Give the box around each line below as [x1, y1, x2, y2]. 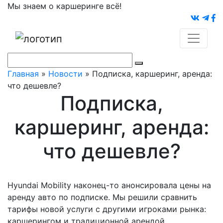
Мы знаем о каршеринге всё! [7, 1, 121, 11]
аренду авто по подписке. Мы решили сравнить [7, 192, 197, 202]
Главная [7, 68, 39, 79]
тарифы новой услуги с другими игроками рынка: [7, 204, 206, 214]
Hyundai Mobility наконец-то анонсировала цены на [7, 180, 211, 190]
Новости [48, 68, 83, 79]
